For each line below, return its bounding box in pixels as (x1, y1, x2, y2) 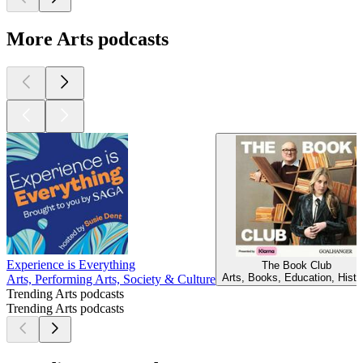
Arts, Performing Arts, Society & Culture (6, 272, 216, 287)
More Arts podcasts (6, 28, 169, 50)
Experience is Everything (6, 258, 135, 272)
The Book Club (262, 259, 331, 272)
